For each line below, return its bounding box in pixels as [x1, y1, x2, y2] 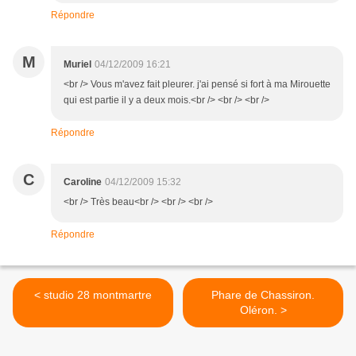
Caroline [64, 176, 102, 188]
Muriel [64, 59, 91, 71]
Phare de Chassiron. [211, 288, 315, 302]
